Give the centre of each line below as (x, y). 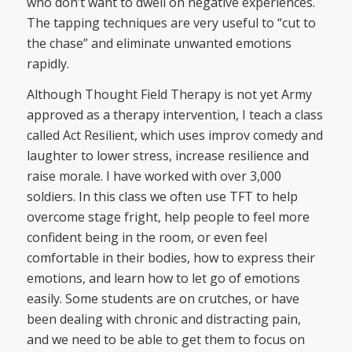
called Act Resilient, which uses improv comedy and (174, 136)
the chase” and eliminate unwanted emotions (159, 43)
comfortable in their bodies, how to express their (170, 258)
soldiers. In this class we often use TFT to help (162, 197)
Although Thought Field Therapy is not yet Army (169, 95)
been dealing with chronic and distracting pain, (163, 319)
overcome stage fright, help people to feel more (168, 217)
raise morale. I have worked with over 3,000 (154, 176)
